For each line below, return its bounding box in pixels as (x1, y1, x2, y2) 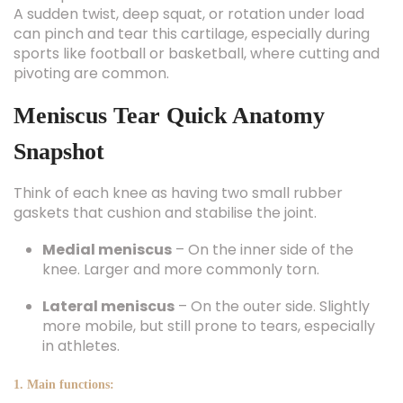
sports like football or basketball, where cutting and (13, 43, 380, 64)
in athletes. (42, 336, 120, 356)
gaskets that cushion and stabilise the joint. (13, 202, 317, 223)
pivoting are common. (13, 63, 169, 84)
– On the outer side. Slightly (175, 296, 370, 317)
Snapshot (13, 139, 104, 165)
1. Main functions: (13, 378, 114, 391)
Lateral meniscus (42, 296, 175, 317)
